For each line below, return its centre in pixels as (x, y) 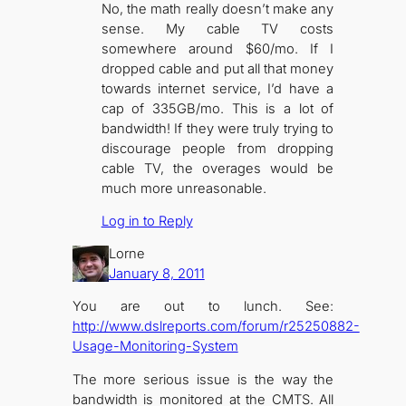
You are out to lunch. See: (203, 307)
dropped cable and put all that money (217, 68)
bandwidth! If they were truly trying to (217, 128)
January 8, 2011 (156, 273)
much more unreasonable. (184, 188)
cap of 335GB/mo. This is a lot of (217, 108)
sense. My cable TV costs (217, 29)
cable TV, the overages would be (217, 168)
